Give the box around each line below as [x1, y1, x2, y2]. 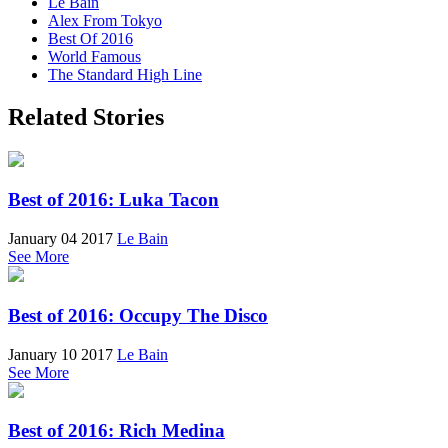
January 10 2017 [8, 345, 113, 363]
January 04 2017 [8, 230, 113, 248]
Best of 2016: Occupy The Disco [8, 304, 268, 326]
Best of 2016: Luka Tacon [8, 189, 219, 211]
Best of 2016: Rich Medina [8, 420, 225, 442]
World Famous [48, 47, 141, 65]
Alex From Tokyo [48, 11, 162, 29]
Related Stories [8, 103, 164, 130]
